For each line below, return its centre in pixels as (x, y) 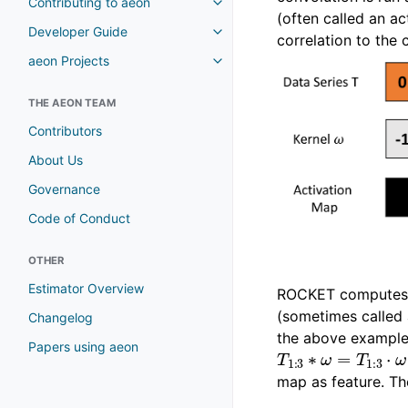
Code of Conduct (79, 218)
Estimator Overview (86, 288)
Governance (64, 189)
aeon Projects (69, 60)
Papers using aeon (83, 346)
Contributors (65, 130)
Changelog (61, 317)
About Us (56, 159)
